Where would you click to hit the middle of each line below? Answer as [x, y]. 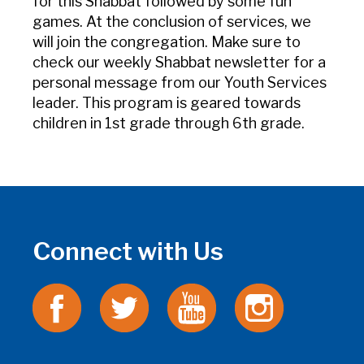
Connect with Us [128, 251]
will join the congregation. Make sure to [167, 42]
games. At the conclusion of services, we [172, 22]
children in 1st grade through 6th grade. [169, 123]
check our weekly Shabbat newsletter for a [179, 63]
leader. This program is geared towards [167, 103]
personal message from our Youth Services [180, 83]
